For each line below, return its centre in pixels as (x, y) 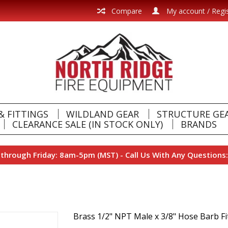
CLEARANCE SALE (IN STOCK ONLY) (87, 124)
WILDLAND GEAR (102, 114)
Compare (126, 11)
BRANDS (198, 124)
